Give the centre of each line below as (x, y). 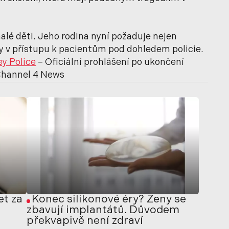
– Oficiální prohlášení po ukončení (110, 63)
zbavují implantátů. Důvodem (103, 210)
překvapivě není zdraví (85, 221)
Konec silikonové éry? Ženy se (109, 199)
